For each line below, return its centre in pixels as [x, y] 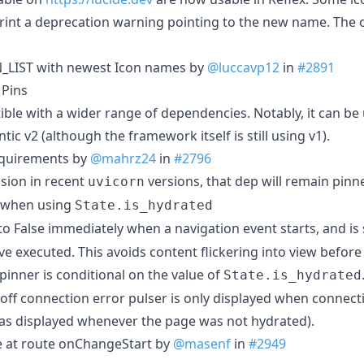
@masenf [202, 343]
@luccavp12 [243, 67]
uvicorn [116, 181]
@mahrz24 [123, 158]
